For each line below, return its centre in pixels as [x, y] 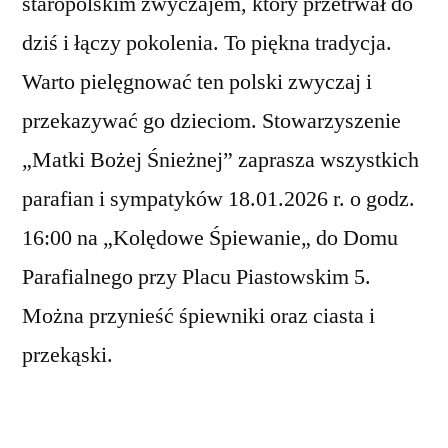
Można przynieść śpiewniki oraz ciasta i [198, 315]
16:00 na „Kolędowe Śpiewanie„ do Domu [210, 237]
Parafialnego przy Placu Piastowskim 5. [196, 276]
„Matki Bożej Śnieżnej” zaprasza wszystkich [220, 159]
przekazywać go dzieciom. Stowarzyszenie [211, 120]
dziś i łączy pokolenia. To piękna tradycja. [207, 42]
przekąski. [67, 354]
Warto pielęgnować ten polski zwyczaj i [197, 81]
